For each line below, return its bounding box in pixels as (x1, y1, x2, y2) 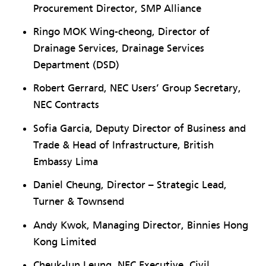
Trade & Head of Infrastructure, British (33, 138, 214, 151)
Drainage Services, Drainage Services (33, 42, 204, 55)
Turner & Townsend (33, 195, 124, 208)
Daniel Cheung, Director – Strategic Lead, (33, 179, 227, 192)
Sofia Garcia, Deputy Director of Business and (33, 122, 246, 135)
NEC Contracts (33, 99, 99, 112)
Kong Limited (33, 235, 96, 248)
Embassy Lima (33, 155, 98, 168)
